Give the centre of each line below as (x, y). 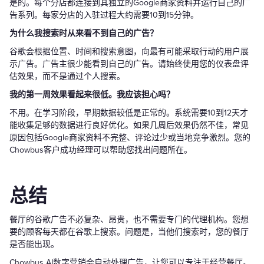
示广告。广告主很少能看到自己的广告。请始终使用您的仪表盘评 (129, 64)
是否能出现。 (34, 244)
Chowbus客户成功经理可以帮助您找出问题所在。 (101, 150)
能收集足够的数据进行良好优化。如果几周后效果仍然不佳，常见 (129, 125)
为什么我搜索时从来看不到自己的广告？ (84, 33)
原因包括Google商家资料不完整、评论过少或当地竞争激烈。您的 (130, 137)
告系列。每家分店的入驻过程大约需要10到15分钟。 (104, 15)
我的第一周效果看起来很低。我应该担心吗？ (92, 94)
